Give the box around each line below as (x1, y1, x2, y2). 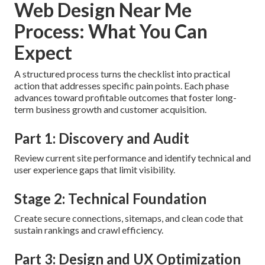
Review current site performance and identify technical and (14, 152, 251, 164)
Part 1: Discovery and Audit (14, 130, 189, 147)
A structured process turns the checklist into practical (14, 68, 230, 80)
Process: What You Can (14, 20, 208, 43)
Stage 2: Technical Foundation (14, 190, 206, 208)
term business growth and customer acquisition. (14, 104, 206, 115)
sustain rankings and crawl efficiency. (14, 224, 163, 236)
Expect (14, 41, 72, 64)
